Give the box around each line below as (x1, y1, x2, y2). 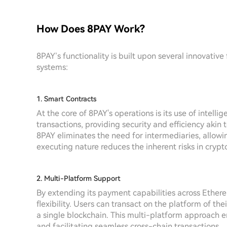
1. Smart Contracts (36, 95, 96, 103)
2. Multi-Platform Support (36, 174, 121, 182)
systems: (36, 62, 68, 72)
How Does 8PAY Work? (36, 23, 145, 35)
